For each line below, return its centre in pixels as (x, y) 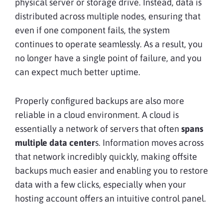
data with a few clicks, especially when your (101, 185)
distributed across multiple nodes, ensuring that (108, 16)
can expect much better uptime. (78, 72)
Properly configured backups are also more (100, 101)
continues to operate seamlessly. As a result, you (109, 44)
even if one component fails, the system (92, 30)
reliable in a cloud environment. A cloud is (97, 115)
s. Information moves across (149, 143)
